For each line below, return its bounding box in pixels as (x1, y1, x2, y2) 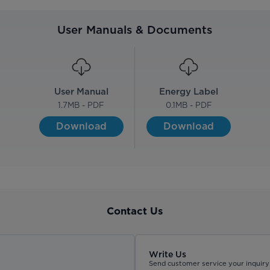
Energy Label (159, 86, 219, 97)
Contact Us (107, 207, 163, 217)
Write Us (149, 249, 187, 259)
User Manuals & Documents (57, 22, 213, 36)
